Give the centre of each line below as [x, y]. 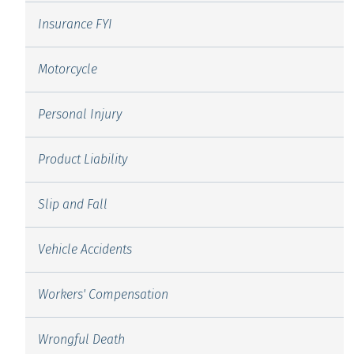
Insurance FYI [75, 24]
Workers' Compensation [103, 294]
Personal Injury [79, 114]
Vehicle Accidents [85, 249]
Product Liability [82, 159]
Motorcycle [67, 69]
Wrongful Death [81, 339]
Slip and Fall [72, 204]
